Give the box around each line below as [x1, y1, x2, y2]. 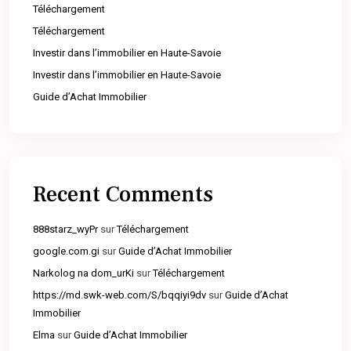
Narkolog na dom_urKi [33, 267, 134, 280]
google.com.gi [33, 245, 100, 258]
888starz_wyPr [33, 223, 98, 236]
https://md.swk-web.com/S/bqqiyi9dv [33, 289, 206, 302]
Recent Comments [33, 180, 213, 209]
